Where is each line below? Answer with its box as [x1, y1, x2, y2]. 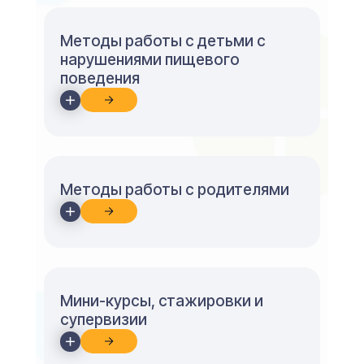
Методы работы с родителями [60, 180, 289, 199]
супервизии [60, 310, 147, 329]
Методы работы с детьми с [60, 32, 266, 50]
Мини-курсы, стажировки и [60, 292, 263, 310]
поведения [60, 69, 140, 88]
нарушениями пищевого [60, 50, 240, 69]
